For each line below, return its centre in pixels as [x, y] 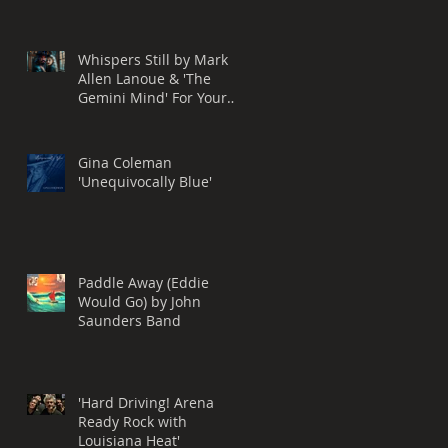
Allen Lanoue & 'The [144, 79]
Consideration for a [142, 117]
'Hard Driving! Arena [126, 403]
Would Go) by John [139, 302]
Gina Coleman [125, 163]
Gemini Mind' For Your [125, 98]
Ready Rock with [132, 422]
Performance [121, 16]
